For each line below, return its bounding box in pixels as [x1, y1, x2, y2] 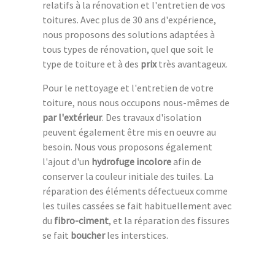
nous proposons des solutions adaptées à [42, 28, 215, 41]
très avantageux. [157, 58, 228, 71]
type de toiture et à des [42, 58, 141, 71]
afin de [171, 155, 201, 168]
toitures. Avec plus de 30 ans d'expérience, [42, 14, 216, 26]
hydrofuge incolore [91, 155, 171, 168]
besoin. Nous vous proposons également [42, 141, 212, 153]
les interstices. [105, 229, 168, 242]
